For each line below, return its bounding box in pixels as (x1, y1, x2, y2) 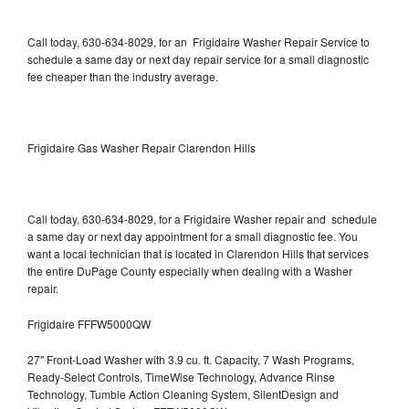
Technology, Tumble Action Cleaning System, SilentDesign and (27, 385, 339, 402)
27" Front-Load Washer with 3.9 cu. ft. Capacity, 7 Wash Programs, (27, 351, 354, 367)
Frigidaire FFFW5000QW (27, 315, 151, 331)
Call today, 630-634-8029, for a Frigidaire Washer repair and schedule (27, 210, 377, 226)
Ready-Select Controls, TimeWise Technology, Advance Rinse (27, 368, 335, 384)
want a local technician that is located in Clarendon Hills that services (27, 245, 369, 261)
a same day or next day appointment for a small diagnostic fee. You (27, 227, 358, 244)
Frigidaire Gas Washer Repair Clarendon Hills (27, 139, 256, 155)
